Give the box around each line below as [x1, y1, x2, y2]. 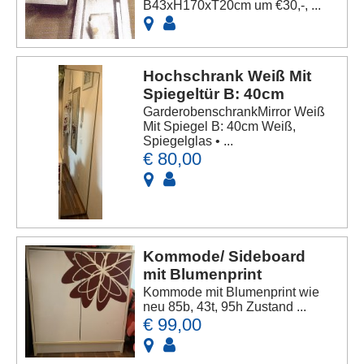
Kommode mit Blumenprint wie [143, 284, 320, 299]
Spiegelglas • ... [143, 133, 234, 148]
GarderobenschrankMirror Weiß [143, 104, 326, 119]
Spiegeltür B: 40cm [143, 84, 285, 102]
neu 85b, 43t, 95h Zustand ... [143, 299, 307, 314]
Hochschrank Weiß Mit [143, 67, 312, 84]
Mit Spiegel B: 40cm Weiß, [143, 119, 297, 133]
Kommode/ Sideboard [143, 247, 306, 265]
